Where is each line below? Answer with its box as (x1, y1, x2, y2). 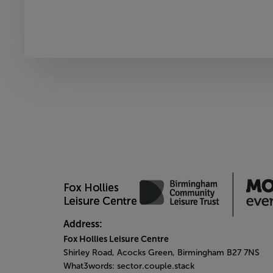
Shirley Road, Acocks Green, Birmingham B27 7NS (63, 248, 260, 257)
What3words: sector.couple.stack (63, 261, 194, 271)
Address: (63, 219, 102, 229)
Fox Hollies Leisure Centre (63, 234, 169, 244)
